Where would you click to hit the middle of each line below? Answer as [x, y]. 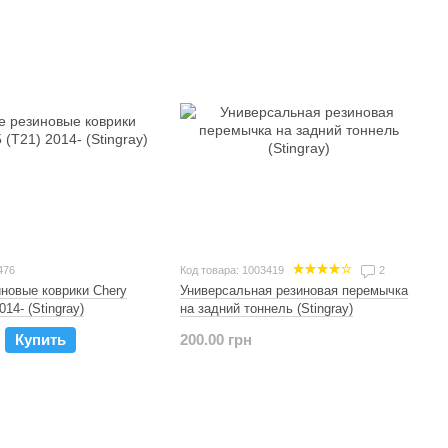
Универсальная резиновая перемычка [293, 291]
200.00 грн [215, 340]
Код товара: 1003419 [231, 270]
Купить [40, 339]
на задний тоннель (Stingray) [266, 309]
